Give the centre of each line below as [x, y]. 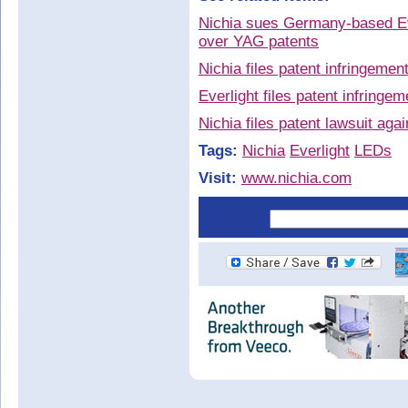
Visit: [218, 178]
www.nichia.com [296, 178]
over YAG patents [259, 41]
